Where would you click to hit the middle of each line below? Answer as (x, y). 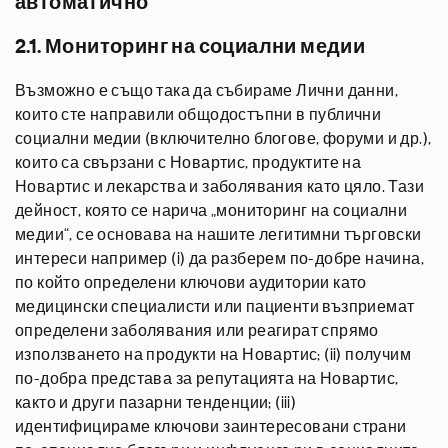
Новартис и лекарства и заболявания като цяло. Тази (219, 187)
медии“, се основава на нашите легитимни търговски (218, 235)
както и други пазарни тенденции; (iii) (156, 403)
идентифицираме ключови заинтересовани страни (211, 427)
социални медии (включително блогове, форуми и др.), (223, 139)
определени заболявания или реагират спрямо (197, 331)
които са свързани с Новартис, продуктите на (188, 163)
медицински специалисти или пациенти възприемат (215, 307)
